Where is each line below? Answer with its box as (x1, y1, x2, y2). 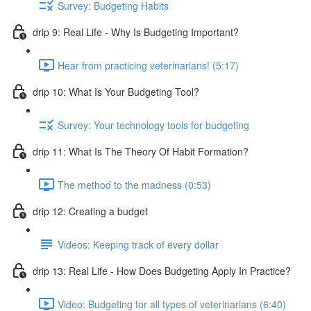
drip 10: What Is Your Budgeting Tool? (33, 84, 199, 99)
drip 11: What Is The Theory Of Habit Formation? (33, 144, 249, 158)
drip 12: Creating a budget (33, 203, 148, 218)
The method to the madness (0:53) (58, 177, 211, 192)
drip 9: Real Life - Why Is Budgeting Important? (33, 24, 239, 39)
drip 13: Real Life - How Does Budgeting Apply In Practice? (33, 263, 291, 278)
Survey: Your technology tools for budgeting (58, 117, 249, 132)
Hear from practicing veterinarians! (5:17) (58, 58, 239, 72)
